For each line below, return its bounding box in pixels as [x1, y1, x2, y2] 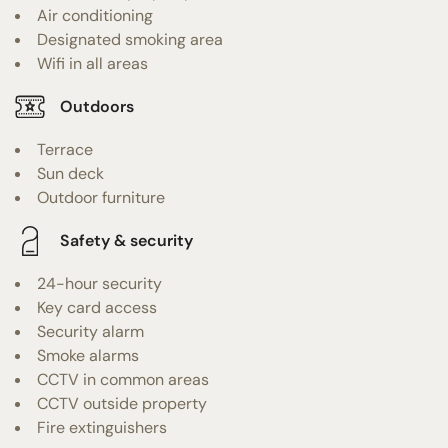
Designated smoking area [37, 28, 223, 50]
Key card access [37, 296, 157, 318]
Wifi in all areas [37, 52, 148, 74]
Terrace [37, 138, 93, 160]
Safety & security [60, 230, 193, 252]
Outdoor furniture [37, 186, 165, 208]
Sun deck [37, 162, 104, 184]
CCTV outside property [37, 392, 207, 414]
